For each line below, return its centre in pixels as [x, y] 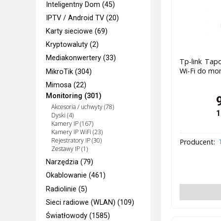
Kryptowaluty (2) [73, 45]
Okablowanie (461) [76, 176]
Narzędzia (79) [70, 162]
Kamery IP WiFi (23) [77, 132]
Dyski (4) [62, 115]
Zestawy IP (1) [69, 149]
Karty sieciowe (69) [77, 31]
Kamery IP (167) [72, 124]
